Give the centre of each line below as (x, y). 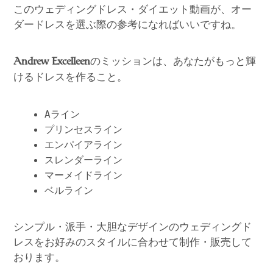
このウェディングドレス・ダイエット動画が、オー (133, 9)
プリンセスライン (83, 129)
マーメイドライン (83, 175)
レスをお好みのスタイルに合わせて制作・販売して (133, 242)
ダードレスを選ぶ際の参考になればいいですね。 (127, 24)
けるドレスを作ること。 (70, 77)
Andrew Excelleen (52, 62)
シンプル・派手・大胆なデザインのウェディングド (133, 227)
